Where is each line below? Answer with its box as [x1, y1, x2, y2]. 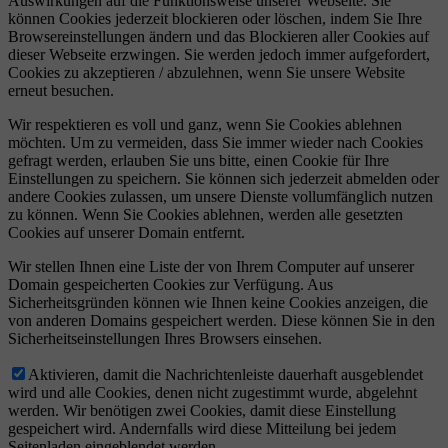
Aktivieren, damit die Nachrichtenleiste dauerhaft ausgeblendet [28, 366, 423, 384]
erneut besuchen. [8, 82, 114, 100]
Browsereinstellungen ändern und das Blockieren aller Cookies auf [8, 28, 429, 46]
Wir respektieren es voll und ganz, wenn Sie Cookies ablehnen [8, 116, 402, 134]
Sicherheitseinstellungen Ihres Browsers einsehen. [8, 330, 322, 348]
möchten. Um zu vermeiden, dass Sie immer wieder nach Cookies [8, 134, 423, 152]
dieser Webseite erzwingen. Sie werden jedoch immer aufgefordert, [8, 46, 430, 64]
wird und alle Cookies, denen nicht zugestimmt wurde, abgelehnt [8, 384, 417, 402]
